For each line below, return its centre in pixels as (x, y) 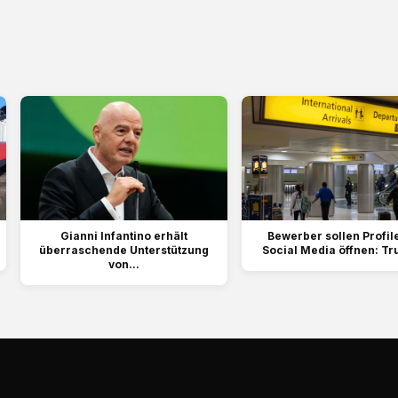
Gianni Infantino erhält (124, 236)
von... (124, 265)
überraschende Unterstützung (124, 251)
